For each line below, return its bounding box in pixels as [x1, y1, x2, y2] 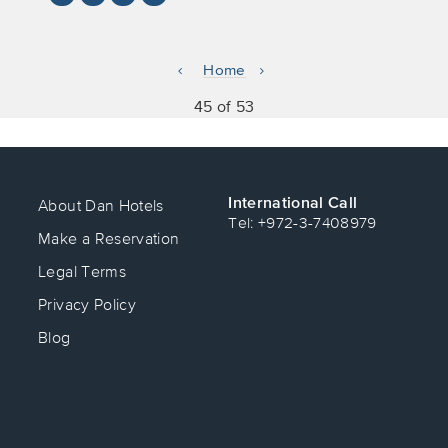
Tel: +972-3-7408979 [228, 214, 377, 232]
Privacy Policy [38, 294, 136, 313]
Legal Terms [38, 261, 126, 280]
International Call [228, 193, 358, 212]
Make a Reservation [38, 228, 180, 247]
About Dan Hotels [38, 195, 164, 214]
